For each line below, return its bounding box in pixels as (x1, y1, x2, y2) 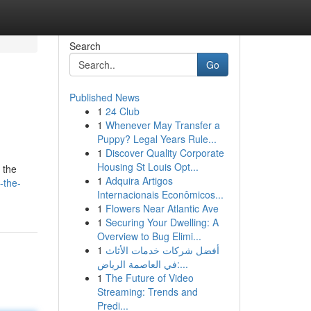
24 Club (105, 104, 140, 118)
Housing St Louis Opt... (96, 160, 199, 174)
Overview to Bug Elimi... (96, 229, 201, 243)
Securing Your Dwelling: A (105, 215, 219, 229)
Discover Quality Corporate (105, 146, 224, 160)
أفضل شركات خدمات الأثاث (105, 243, 219, 257)
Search (69, 39, 101, 53)
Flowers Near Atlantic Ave (105, 201, 219, 215)
